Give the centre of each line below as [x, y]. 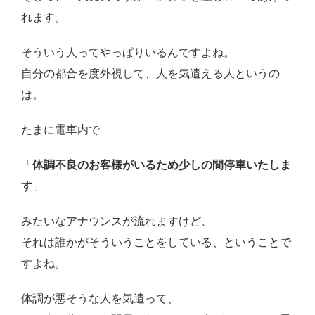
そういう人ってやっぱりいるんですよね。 [128, 53]
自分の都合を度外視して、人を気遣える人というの [150, 74]
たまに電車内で [60, 130]
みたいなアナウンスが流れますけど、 [117, 221]
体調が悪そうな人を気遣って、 [100, 299]
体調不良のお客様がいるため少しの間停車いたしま [162, 165]
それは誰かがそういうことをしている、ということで [156, 243]
